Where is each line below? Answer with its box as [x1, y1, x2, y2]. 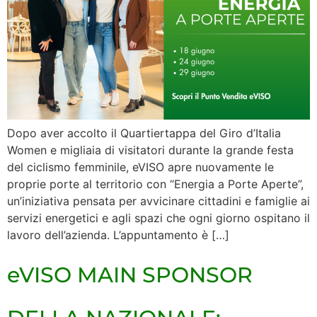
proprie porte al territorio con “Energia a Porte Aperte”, [7, 176, 304, 191]
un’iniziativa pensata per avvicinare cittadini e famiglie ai [7, 193, 310, 208]
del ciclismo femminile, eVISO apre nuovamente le [7, 159, 274, 174]
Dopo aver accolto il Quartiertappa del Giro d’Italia [7, 125, 281, 140]
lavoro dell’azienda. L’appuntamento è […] [7, 227, 229, 242]
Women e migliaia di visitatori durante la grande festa [7, 142, 294, 157]
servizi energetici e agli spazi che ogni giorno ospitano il [7, 210, 310, 225]
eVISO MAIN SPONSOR [7, 262, 253, 289]
